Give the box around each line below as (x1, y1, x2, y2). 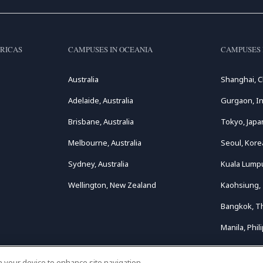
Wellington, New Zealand (68, 180, 156, 190)
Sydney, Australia (68, 159, 129, 169)
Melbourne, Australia (68, 137, 141, 148)
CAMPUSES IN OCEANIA (68, 44, 153, 55)
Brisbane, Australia (68, 116, 134, 127)
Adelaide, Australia (68, 95, 133, 106)
